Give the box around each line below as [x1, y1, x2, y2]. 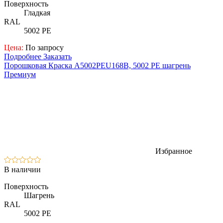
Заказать [43, 52, 72, 61]
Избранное [155, 146, 192, 155]
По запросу [23, 43, 64, 52]
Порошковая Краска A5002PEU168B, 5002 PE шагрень [4, 61, 191, 70]
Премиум [4, 70, 36, 79]
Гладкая [24, 8, 50, 17]
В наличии [4, 165, 41, 174]
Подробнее [4, 52, 43, 61]
